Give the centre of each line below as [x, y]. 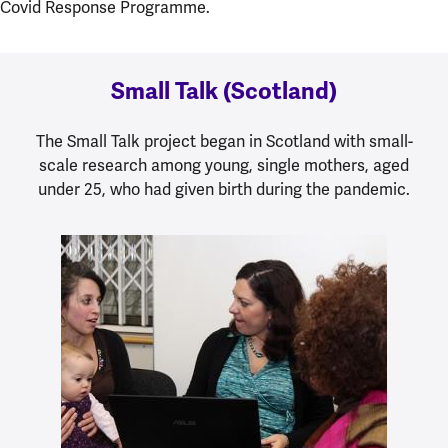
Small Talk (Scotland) [224, 91]
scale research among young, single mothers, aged [224, 165]
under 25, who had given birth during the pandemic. [224, 189]
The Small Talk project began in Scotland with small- [224, 141]
